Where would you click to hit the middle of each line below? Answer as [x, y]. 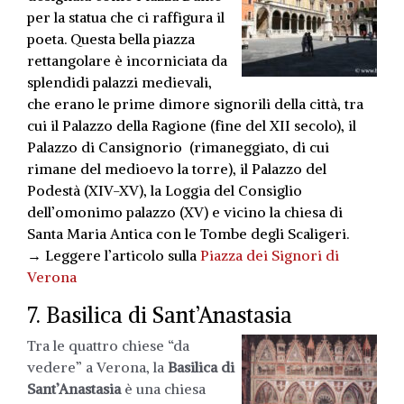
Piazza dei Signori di [270, 255]
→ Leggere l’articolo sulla [114, 255]
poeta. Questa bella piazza [111, 38]
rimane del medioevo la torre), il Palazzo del [177, 168]
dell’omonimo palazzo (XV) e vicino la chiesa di [185, 211]
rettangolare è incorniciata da [127, 60]
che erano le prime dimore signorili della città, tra [195, 103]
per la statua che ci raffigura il [126, 17]
